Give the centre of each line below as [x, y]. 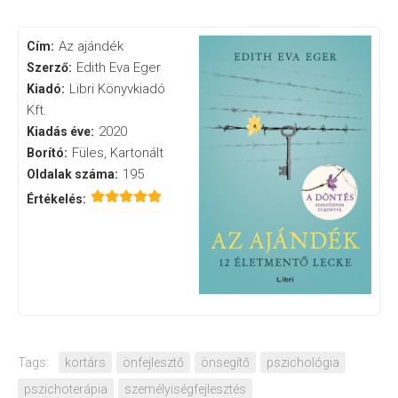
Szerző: [50, 68]
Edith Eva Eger [118, 68]
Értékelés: [57, 199]
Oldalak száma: [73, 175]
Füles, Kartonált [117, 153]
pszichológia [303, 363]
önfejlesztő [153, 363]
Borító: [48, 153]
